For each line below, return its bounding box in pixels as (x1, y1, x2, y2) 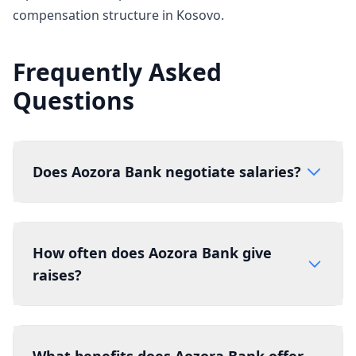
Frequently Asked (13, 56, 222, 88)
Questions (13, 84, 134, 117)
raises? (33, 265, 82, 284)
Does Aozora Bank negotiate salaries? (33, 162, 301, 181)
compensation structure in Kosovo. (13, 6, 224, 24)
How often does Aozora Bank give (33, 243, 272, 262)
